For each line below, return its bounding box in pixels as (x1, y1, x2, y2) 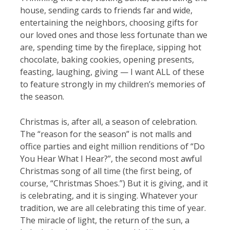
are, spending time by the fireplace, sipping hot (20, 42, 201, 53)
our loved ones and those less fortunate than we (20, 29, 207, 41)
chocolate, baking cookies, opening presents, (20, 54, 194, 66)
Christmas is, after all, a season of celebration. (20, 116, 197, 128)
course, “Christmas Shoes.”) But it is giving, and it (20, 178, 208, 189)
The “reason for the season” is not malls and (20, 128, 191, 140)
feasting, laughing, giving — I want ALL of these (20, 66, 204, 78)
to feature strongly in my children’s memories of (20, 79, 205, 90)
